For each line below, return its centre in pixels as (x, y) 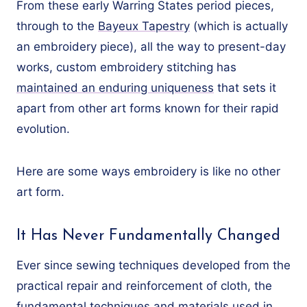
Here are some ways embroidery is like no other (148, 171)
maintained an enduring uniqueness (115, 87)
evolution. (43, 128)
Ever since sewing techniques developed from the (153, 265)
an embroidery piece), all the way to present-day (151, 46)
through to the (57, 26)
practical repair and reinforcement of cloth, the (144, 285)
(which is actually (239, 26)
